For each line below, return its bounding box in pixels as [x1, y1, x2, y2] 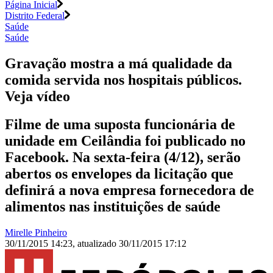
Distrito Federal [5, 10, 65, 21]
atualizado [77, 238, 119, 249]
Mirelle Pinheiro [5, 227, 67, 238]
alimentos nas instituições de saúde [5, 199, 221, 215]
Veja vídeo [5, 88, 70, 104]
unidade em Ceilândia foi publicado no [5, 133, 246, 149]
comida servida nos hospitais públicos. [5, 71, 242, 88]
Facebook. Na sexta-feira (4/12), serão [5, 149, 241, 166]
